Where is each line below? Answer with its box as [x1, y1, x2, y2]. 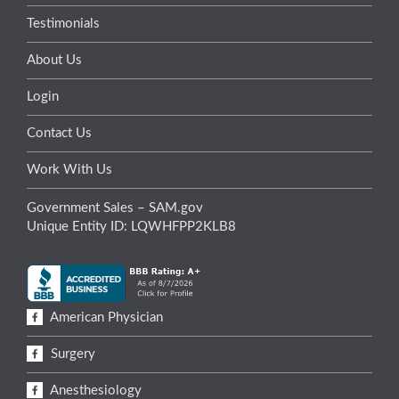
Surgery [47, 347, 95, 361]
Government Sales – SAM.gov [27, 200, 203, 215]
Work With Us [27, 163, 112, 176]
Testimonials [27, 17, 100, 30]
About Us [27, 53, 82, 67]
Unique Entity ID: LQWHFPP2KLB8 [27, 219, 236, 233]
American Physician [47, 311, 163, 324]
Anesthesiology [47, 384, 142, 397]
